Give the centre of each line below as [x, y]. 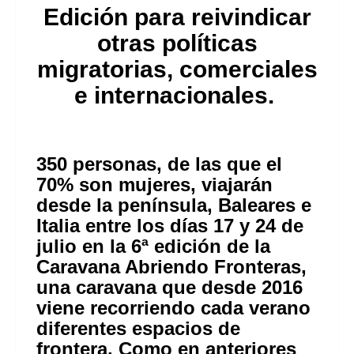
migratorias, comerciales [177, 69]
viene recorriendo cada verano [173, 308]
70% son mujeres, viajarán [154, 185]
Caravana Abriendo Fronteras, [171, 267]
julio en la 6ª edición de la [153, 246]
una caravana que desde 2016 [169, 287]
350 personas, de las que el [159, 164]
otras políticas [177, 43]
